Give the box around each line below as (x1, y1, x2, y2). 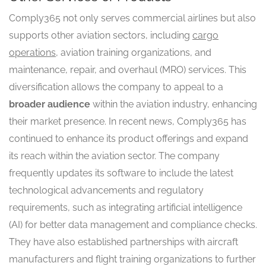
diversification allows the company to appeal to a (9, 81, 223, 93)
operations (9, 46, 56, 58)
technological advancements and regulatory (9, 184, 204, 196)
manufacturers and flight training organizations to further (9, 253, 256, 265)
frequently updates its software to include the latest (9, 167, 233, 179)
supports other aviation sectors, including (9, 29, 192, 41)
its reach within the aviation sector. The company (9, 150, 220, 161)
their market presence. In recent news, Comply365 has (9, 115, 246, 127)
